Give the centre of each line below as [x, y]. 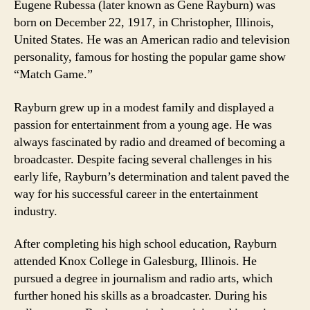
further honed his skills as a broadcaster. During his [140, 296]
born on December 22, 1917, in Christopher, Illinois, [144, 22]
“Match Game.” [53, 74]
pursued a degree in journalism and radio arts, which [143, 279]
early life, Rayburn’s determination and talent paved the [152, 176]
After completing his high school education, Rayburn [145, 244]
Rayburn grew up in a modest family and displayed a [144, 107]
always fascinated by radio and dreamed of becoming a [149, 142]
